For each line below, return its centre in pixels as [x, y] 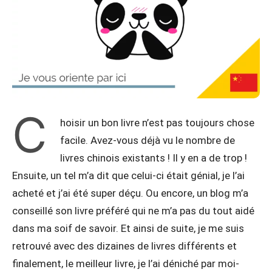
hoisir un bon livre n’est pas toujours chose [157, 123]
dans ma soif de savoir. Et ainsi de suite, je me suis [128, 228]
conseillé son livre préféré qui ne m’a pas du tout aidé [133, 211]
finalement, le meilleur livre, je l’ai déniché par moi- [126, 263]
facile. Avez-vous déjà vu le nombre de [148, 140]
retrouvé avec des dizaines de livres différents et [124, 246]
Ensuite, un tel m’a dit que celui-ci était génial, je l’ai [128, 175]
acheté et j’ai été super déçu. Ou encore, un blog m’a [130, 193]
